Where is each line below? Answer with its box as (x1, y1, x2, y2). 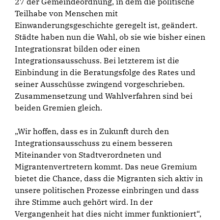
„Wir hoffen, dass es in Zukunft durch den (15, 126, 169, 137)
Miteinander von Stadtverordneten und (15, 150, 162, 160)
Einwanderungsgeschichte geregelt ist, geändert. (15, 20, 197, 30)
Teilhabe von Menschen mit (15, 8, 118, 19)
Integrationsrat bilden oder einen (15, 44, 140, 54)
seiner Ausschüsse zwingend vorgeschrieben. (15, 79, 185, 89)
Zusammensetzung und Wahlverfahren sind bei (15, 91, 192, 101)
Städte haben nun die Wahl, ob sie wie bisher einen (15, 32, 205, 42)
